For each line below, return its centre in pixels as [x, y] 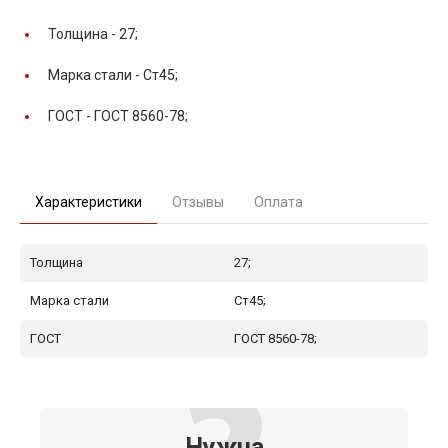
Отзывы [198, 201]
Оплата [278, 201]
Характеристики [88, 201]
